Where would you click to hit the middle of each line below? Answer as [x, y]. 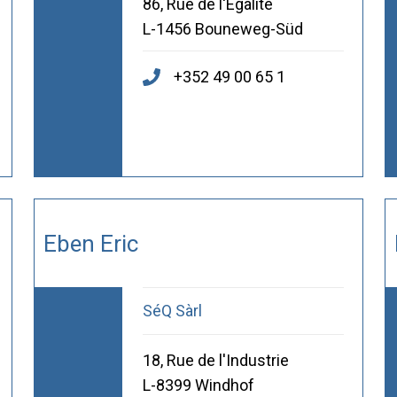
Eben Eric [90, 243]
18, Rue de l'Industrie [215, 361]
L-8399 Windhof [198, 385]
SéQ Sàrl [172, 311]
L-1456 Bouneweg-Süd [222, 29]
